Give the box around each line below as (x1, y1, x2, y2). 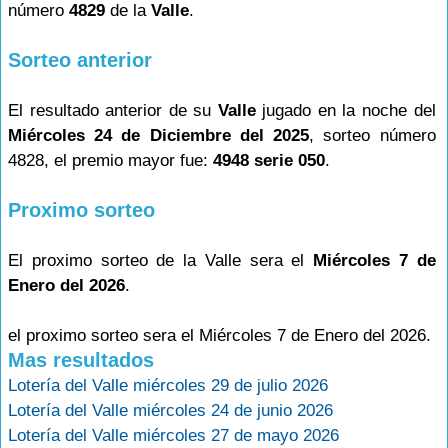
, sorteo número (309, 126, 436, 145)
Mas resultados (8, 349, 154, 371)
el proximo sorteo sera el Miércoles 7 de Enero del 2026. (8, 326, 431, 345)
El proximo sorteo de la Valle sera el (8, 251, 314, 270)
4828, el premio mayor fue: (8, 151, 213, 170)
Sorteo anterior (8, 49, 152, 71)
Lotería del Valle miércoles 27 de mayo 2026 (8, 426, 339, 445)
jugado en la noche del (255, 101, 436, 120)
